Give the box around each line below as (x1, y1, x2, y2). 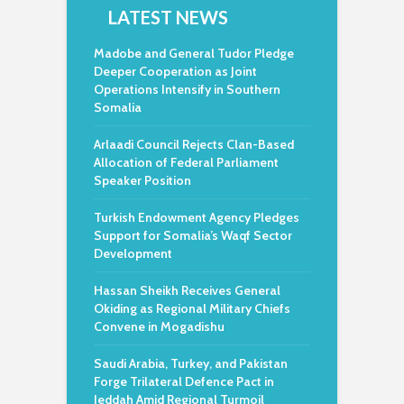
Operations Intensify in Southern (94, 81, 280, 97)
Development (94, 245, 172, 262)
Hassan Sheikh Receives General (94, 282, 280, 298)
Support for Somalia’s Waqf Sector (94, 227, 292, 243)
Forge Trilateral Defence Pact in (94, 373, 274, 390)
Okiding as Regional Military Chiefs (94, 300, 290, 317)
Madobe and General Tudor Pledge (94, 45, 294, 61)
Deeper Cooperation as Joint (94, 63, 257, 79)
